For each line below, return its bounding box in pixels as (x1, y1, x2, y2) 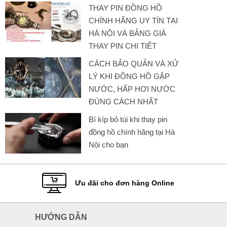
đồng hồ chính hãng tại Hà (89, 128, 175, 136)
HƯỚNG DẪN (34, 213, 87, 221)
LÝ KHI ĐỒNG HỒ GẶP (89, 72, 170, 81)
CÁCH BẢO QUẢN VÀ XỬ (89, 59, 179, 68)
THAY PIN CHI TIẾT (89, 42, 157, 50)
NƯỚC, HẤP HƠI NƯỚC (89, 85, 175, 93)
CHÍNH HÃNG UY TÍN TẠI (89, 16, 178, 25)
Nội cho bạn (89, 140, 128, 149)
